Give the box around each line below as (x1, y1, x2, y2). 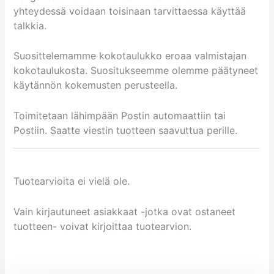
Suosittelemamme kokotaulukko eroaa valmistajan (13, 50, 247, 62)
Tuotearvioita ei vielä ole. (13, 175, 130, 188)
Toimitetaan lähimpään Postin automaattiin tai (13, 109, 226, 122)
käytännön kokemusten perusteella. (13, 79, 178, 92)
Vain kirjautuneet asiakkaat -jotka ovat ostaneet (13, 205, 236, 218)
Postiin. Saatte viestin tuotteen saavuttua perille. (13, 124, 238, 136)
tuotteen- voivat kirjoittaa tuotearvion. (13, 220, 192, 232)
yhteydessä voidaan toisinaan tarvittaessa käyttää (13, 4, 246, 17)
